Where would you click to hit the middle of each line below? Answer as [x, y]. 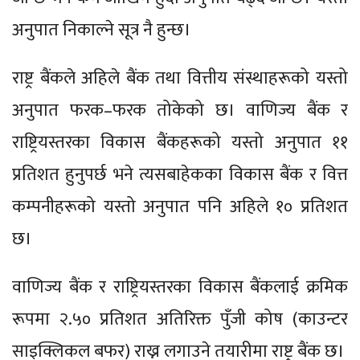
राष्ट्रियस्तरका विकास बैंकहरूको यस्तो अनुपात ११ [180, 142]
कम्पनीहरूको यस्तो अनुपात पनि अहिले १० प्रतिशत [180, 207]
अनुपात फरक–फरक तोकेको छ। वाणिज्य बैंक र [180, 110]
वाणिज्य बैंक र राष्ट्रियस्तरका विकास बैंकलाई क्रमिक [180, 287]
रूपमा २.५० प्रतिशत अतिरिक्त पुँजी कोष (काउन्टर [180, 319]
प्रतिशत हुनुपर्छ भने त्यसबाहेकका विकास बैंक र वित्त [180, 174]
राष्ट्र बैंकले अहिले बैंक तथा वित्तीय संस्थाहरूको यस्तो [180, 78]
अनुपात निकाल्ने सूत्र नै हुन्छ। [102, 30]
